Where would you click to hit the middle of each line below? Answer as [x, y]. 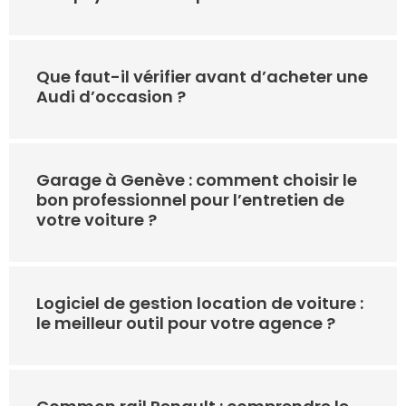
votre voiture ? [97, 220]
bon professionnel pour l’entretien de [190, 200]
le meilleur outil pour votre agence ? [186, 324]
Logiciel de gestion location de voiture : [200, 304]
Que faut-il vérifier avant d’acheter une [202, 77]
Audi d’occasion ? [111, 97]
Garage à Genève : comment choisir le [197, 180]
